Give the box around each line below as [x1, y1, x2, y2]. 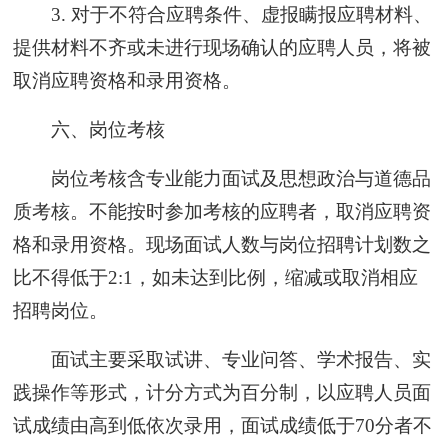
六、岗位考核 [50, 118, 165, 140]
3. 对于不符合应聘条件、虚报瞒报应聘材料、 [50, 3, 432, 25]
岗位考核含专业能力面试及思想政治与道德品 [50, 167, 431, 189]
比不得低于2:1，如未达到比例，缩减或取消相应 [13, 266, 419, 288]
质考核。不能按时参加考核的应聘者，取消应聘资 [13, 200, 432, 222]
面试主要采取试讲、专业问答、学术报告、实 [50, 348, 431, 370]
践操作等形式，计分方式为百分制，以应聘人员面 [13, 381, 432, 403]
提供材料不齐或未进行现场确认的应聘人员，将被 [13, 36, 432, 58]
